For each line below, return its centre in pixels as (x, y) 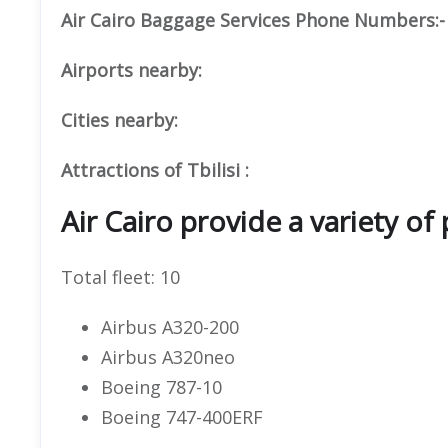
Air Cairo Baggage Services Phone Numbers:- (253, 19)
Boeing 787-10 (161, 386)
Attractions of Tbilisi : (155, 169)
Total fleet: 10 (120, 276)
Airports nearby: (131, 69)
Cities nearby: (119, 119)
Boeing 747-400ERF (182, 416)
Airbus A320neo (168, 356)
